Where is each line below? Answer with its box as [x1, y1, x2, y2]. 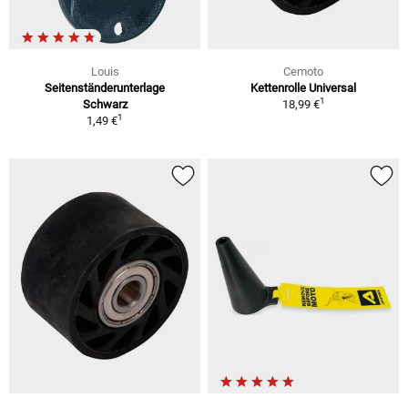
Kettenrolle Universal [250, 80, 356, 95]
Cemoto [283, 64, 323, 78]
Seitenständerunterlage [45, 80, 165, 95]
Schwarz [82, 97, 127, 111]
